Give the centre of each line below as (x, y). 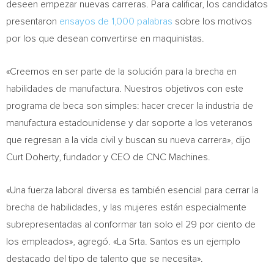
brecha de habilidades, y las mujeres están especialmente (126, 207)
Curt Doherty (32, 157)
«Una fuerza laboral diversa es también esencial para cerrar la (132, 190)
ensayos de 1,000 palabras (116, 21)
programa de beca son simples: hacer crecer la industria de (130, 106)
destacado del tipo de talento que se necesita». (105, 259)
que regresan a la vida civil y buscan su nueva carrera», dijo (128, 140)
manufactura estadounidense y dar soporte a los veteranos (129, 123)
